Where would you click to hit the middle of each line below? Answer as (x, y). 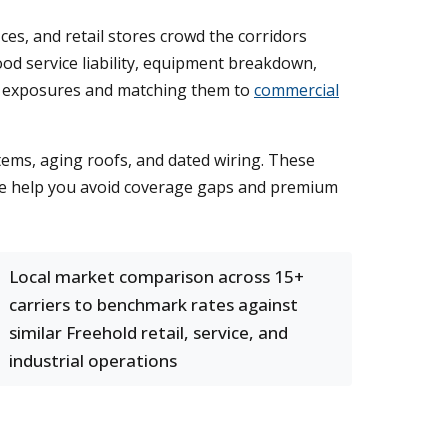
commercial (296, 90)
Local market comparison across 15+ (156, 276)
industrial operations (93, 360)
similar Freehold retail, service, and (148, 332)
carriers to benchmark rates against (153, 304)
